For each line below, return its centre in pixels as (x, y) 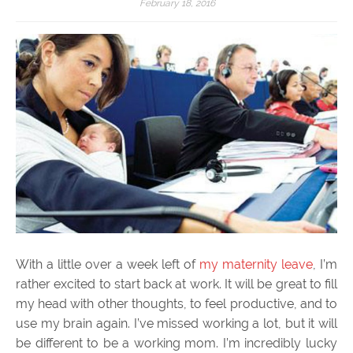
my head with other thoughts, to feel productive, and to (176, 303)
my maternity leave (256, 264)
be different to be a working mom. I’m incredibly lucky (176, 343)
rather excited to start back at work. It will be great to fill (176, 284)
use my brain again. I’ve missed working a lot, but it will (176, 323)
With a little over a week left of (108, 264)
